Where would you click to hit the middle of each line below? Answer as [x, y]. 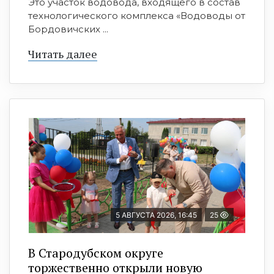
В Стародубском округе [96, 253]
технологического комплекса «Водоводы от [137, 16]
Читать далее [63, 54]
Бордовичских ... [68, 29]
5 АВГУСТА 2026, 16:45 [156, 215]
